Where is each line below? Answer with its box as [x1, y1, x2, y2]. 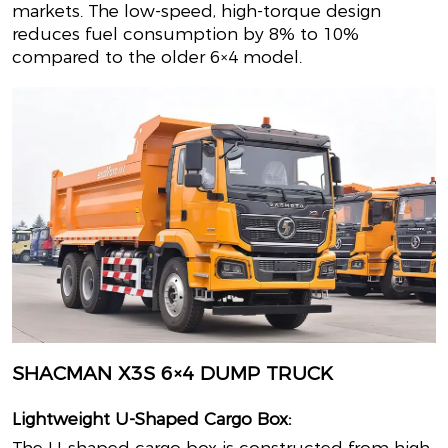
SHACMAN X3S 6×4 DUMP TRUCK [11, 362, 333, 386]
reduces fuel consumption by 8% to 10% [11, 24, 359, 45]
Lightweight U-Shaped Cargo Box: [11, 409, 291, 430]
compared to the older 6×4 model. [11, 47, 302, 68]
